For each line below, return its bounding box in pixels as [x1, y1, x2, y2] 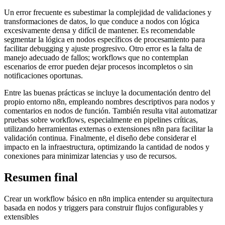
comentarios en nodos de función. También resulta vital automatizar [4, 106, 217, 116]
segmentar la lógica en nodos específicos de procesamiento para [4, 35, 205, 44]
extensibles [4, 212, 39, 221]
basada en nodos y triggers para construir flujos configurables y [4, 203, 203, 212]
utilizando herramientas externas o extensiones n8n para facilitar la [4, 125, 213, 134]
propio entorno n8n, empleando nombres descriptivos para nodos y [4, 97, 215, 106]
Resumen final [4, 171, 78, 184]
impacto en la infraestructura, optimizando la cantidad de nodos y [4, 143, 209, 152]
